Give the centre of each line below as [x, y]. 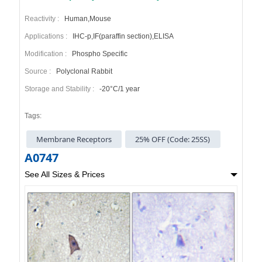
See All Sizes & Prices [64, 174]
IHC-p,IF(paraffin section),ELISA [122, 37]
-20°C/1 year [118, 89]
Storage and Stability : [61, 89]
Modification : [47, 54]
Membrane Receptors [74, 139]
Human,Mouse [87, 19]
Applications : [47, 37]
